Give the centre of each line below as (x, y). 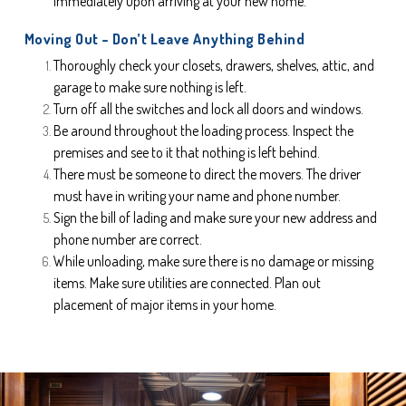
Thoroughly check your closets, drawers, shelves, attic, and (214, 66)
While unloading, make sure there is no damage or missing (213, 261)
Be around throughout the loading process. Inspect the (203, 131)
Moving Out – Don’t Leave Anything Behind (164, 39)
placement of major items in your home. (165, 305)
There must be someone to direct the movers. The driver (207, 174)
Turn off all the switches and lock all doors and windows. (208, 109)
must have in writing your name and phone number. (197, 196)
